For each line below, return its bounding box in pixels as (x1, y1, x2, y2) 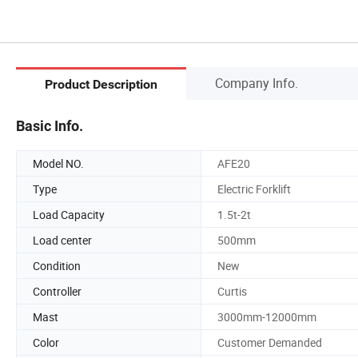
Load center (33, 232, 92, 248)
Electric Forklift (217, 181, 291, 197)
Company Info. (215, 74, 298, 92)
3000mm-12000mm (217, 308, 316, 324)
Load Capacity (33, 206, 105, 222)
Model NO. (33, 155, 84, 171)
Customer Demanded (217, 334, 322, 350)
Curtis (217, 283, 247, 299)
